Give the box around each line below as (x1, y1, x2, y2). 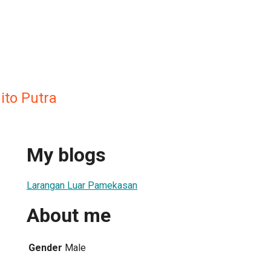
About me (27, 204, 111, 227)
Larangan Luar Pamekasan (27, 179, 137, 191)
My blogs (27, 143, 106, 167)
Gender (28, 241, 62, 253)
